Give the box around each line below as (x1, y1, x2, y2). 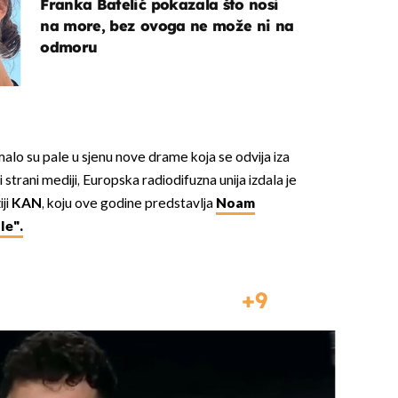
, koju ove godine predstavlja (41, 195, 216, 213)
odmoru (40, 38, 98, 57)
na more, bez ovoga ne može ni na (40, 17, 294, 36)
